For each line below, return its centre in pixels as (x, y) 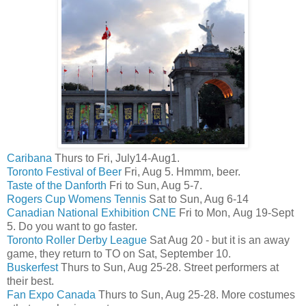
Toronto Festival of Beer (64, 171)
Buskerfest (32, 267)
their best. (30, 281)
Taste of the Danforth (57, 185)
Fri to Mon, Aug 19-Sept (235, 212)
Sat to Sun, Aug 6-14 (197, 199)
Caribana (29, 158)
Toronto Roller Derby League (77, 240)
